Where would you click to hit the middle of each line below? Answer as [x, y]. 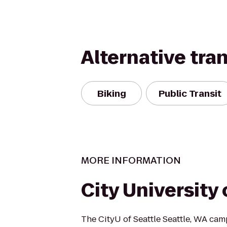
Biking [111, 93]
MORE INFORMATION [131, 160]
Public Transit [190, 93]
